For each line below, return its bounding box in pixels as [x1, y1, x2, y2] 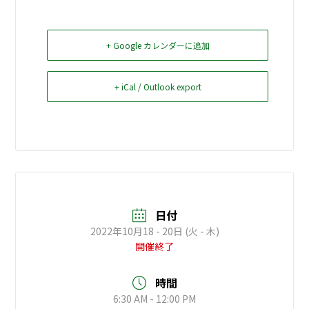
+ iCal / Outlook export [114, 80, 201, 92]
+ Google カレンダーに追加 [106, 39, 210, 51]
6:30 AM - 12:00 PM [113, 291, 196, 306]
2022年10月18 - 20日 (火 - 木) [90, 223, 219, 238]
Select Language [108, 46, 190, 61]
